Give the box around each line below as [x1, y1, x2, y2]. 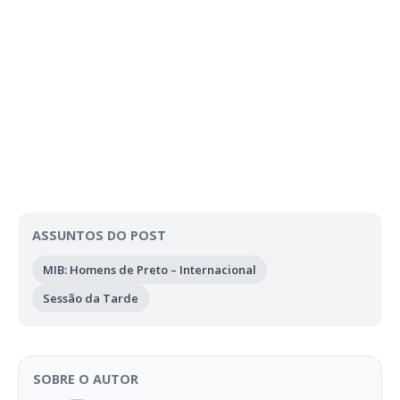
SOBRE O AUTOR [33, 370, 138, 387]
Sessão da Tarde [43, 289, 138, 306]
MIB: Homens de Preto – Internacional [43, 261, 256, 278]
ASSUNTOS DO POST [32, 226, 166, 244]
